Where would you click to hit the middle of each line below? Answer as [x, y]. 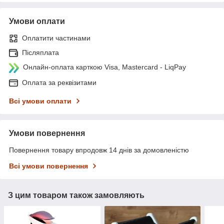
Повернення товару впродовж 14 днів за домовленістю [99, 150]
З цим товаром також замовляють [76, 195]
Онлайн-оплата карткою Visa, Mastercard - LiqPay [104, 67]
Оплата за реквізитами [59, 82]
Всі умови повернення [48, 166]
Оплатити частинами [56, 38]
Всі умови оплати [40, 101]
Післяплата [40, 52]
